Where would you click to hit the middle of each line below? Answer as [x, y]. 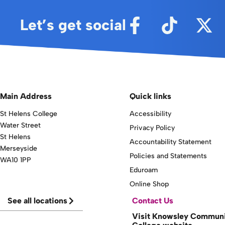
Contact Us [153, 200]
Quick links [151, 96]
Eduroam [144, 170]
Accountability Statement [171, 142]
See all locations [37, 200]
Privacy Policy [152, 128]
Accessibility [151, 114]
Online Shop [149, 184]
